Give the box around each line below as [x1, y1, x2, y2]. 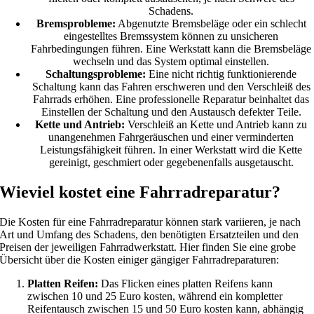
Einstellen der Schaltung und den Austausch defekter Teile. [41, 105, 301, 118]
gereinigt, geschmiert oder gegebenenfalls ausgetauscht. [48, 156, 294, 168]
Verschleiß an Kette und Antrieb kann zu [125, 118, 307, 130]
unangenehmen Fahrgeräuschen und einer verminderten [48, 130, 294, 143]
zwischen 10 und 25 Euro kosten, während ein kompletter [27, 289, 283, 302]
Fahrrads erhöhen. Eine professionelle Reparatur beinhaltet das [33, 93, 309, 105]
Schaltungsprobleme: [46, 67, 146, 80]
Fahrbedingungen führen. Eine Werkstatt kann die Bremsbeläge [31, 42, 311, 55]
